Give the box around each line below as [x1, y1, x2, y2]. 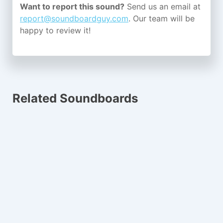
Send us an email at [124, 1, 201, 11]
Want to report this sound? [20, 1, 124, 11]
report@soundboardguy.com [20, 13, 128, 23]
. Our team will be [128, 13, 195, 23]
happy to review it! [20, 25, 91, 35]
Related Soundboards [12, 91, 138, 106]
